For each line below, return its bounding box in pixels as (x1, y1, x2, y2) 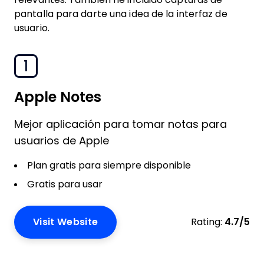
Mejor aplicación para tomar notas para (14, 118, 227, 130)
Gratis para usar (27, 179, 103, 189)
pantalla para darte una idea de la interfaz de (14, 9, 227, 19)
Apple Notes (14, 89, 101, 105)
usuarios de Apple (14, 135, 109, 147)
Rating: (191, 217, 222, 227)
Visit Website (33, 217, 98, 227)
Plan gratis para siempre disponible (27, 160, 191, 170)
